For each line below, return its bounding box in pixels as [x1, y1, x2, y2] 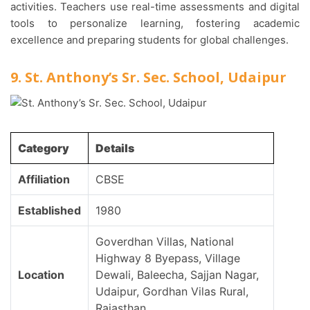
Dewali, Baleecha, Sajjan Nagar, [95, 268, 259, 282]
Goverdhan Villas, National [95, 235, 234, 249]
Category [18, 141, 69, 156]
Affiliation [18, 172, 70, 187]
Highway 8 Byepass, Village [95, 251, 240, 266]
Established [18, 203, 81, 218]
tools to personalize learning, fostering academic [10, 17, 300, 30]
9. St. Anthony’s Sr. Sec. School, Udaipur [10, 68, 286, 87]
